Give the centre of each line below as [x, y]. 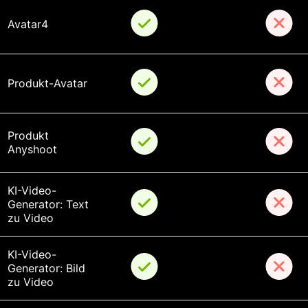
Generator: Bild [48, 268]
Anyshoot [32, 149]
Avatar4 [27, 24]
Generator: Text [49, 204]
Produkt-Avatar [47, 83]
